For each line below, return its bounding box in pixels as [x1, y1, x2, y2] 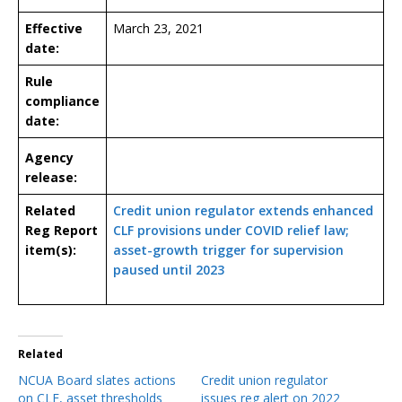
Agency [25, 148, 74, 166]
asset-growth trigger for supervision [113, 240, 344, 258]
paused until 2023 [113, 260, 224, 278]
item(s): [25, 240, 76, 258]
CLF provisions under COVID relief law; [113, 221, 349, 239]
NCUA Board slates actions [18, 371, 176, 389]
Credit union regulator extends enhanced [113, 201, 373, 219]
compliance [25, 92, 100, 109]
